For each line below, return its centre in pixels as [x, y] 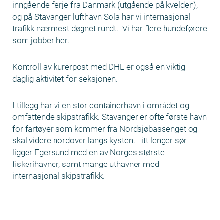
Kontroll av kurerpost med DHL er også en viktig [99, 67]
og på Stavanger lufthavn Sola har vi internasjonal [101, 17]
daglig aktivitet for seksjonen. [65, 79]
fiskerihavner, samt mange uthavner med [86, 164]
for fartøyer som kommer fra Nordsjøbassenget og [105, 129]
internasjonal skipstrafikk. [58, 176]
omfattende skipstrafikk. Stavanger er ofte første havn [110, 117]
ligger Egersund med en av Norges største [88, 152]
